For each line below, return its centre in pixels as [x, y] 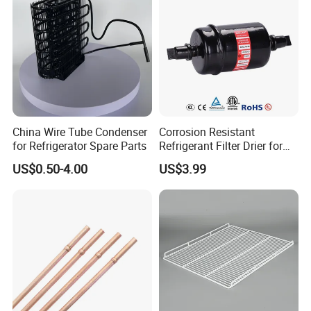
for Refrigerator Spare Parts [80, 145]
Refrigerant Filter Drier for [220, 145]
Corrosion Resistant [207, 132]
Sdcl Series [186, 159]
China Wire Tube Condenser [80, 132]
